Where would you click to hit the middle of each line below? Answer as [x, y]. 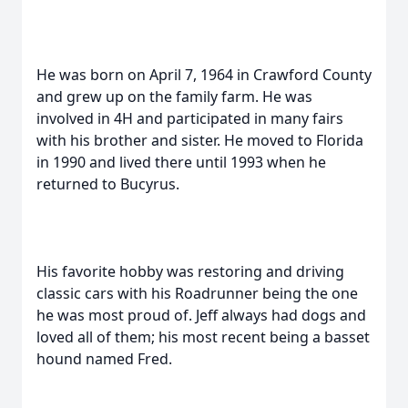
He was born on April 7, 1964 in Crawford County [204, 75]
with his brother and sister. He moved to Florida [200, 140]
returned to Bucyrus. [108, 184]
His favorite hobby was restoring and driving [190, 271]
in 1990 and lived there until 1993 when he [181, 162]
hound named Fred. [104, 359]
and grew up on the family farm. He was [174, 97]
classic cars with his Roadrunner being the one [197, 293]
